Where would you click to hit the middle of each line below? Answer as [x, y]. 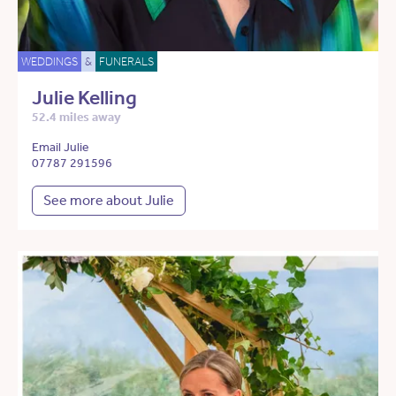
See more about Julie [109, 201]
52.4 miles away [76, 118]
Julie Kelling [84, 98]
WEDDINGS [49, 62]
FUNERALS [126, 62]
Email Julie [61, 148]
